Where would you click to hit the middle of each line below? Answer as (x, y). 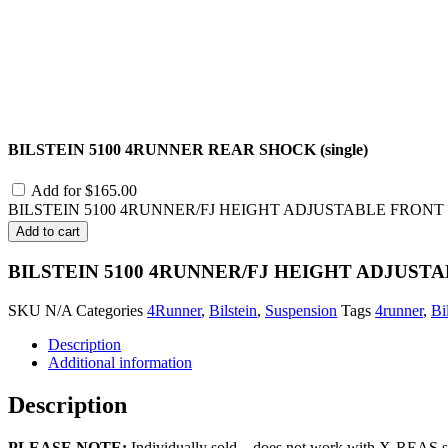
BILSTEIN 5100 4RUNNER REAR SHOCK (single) (188, 150)
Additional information (120, 362)
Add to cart (48, 232)
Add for (56, 191)
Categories (109, 310)
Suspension (301, 310)
